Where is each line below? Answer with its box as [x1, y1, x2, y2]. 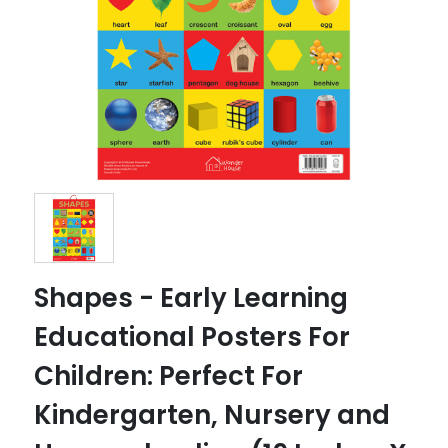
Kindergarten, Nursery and [34, 396, 391, 433]
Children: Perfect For [34, 357, 304, 394]
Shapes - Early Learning [34, 279, 349, 316]
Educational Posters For [34, 318, 351, 355]
